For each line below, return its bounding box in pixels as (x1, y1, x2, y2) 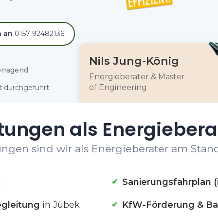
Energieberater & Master (89, 72, 185, 81)
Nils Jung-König (89, 54, 179, 68)
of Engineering (89, 83, 147, 92)
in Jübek (40, 200, 80, 210)
